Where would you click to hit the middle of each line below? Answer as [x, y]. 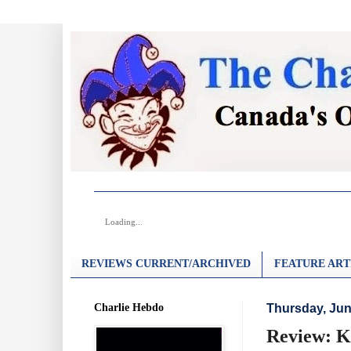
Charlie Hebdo [129, 307]
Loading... [124, 222]
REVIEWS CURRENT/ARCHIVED [166, 264]
